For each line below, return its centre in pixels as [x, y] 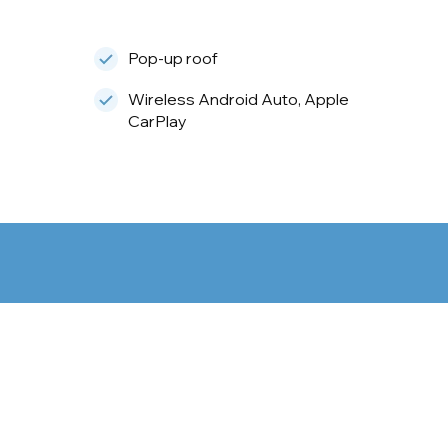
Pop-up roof [172, 57]
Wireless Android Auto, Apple [238, 98]
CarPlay [157, 120]
